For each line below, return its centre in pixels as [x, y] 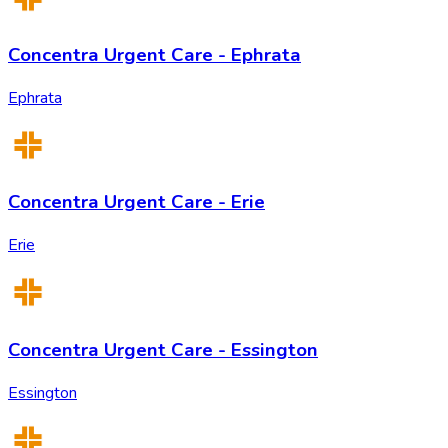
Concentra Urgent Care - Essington [163, 349]
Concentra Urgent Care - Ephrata [154, 55]
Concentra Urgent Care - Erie [136, 202]
